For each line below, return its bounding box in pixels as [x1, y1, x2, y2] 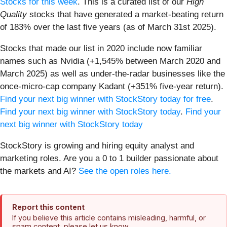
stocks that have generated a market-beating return [27, 10, 223, 20]
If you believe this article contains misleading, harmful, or [12, 213, 206, 222]
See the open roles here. [79, 166, 171, 176]
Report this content [12, 203, 85, 212]
